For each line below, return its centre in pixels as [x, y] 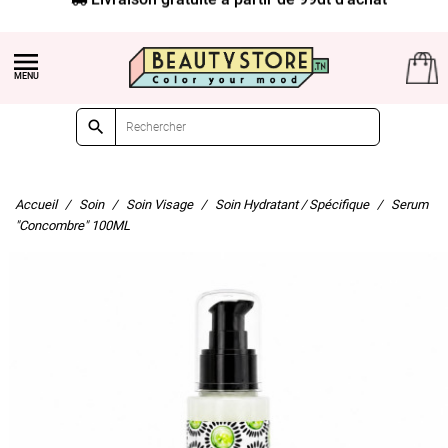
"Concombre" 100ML [72, 225]
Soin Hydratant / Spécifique [292, 204]
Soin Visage [159, 204]
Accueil [36, 204]
